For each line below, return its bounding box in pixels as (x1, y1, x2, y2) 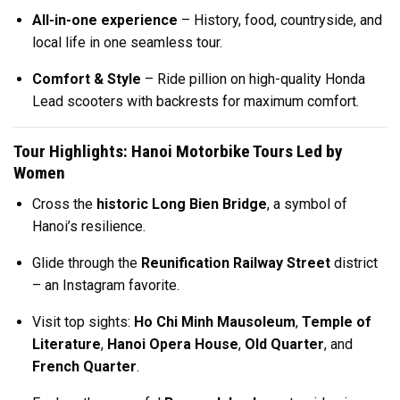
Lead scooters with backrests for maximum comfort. (31, 93, 359, 111)
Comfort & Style (31, 71, 141, 88)
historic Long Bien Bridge (96, 195, 267, 212)
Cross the (31, 195, 96, 212)
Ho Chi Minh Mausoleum (133, 312, 296, 330)
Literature (31, 335, 101, 353)
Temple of (301, 312, 371, 330)
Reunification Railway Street (140, 254, 330, 271)
